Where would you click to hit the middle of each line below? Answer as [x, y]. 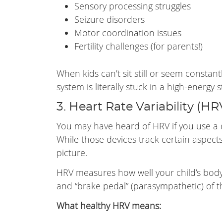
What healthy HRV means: [109, 206]
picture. [72, 153]
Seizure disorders [110, 19]
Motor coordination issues [128, 33]
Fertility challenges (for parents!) [139, 46]
